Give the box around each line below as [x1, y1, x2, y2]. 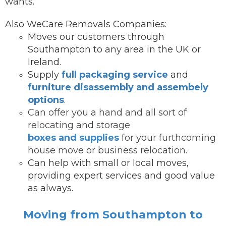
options [28, 94, 64, 105]
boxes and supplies [28, 132, 119, 143]
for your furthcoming [119, 132, 216, 143]
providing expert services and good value [28, 170, 215, 181]
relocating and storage [28, 120, 130, 131]
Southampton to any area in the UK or [28, 44, 201, 55]
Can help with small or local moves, [28, 157, 189, 168]
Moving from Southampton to [23, 208, 203, 221]
